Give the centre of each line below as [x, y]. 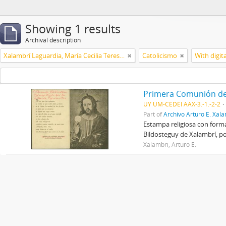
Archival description [53, 40]
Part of [154, 114]
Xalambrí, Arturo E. [170, 144]
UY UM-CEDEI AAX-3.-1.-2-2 [182, 104]
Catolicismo [160, 55]
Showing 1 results [73, 29]
